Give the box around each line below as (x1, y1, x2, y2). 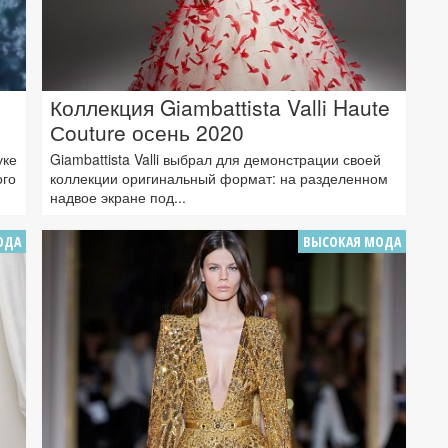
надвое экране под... (50, 186, 186, 207)
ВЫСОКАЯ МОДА (303, 231, 401, 251)
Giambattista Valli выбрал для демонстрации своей (50, 148, 381, 169)
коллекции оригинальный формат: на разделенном (50, 167, 388, 188)
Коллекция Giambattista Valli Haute (50, 91, 390, 122)
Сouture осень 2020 (50, 116, 244, 147)
